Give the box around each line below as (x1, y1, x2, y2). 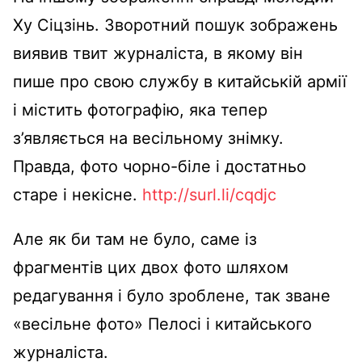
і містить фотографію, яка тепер (13, 100, 267, 120)
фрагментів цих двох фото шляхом (13, 258, 288, 278)
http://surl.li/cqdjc (142, 185, 276, 205)
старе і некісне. (13, 185, 142, 205)
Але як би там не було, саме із (13, 229, 257, 250)
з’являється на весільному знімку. (13, 128, 284, 149)
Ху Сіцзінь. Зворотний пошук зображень (13, 15, 338, 36)
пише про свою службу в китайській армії (13, 72, 347, 92)
